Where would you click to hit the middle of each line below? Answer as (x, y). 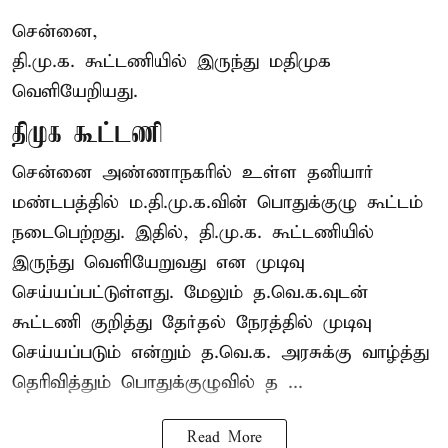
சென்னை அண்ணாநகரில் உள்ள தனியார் (193, 172)
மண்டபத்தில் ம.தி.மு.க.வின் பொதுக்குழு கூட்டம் (217, 202)
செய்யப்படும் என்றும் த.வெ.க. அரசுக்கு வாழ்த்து (220, 352)
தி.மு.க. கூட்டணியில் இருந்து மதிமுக (171, 61)
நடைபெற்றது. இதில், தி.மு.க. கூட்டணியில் (193, 232)
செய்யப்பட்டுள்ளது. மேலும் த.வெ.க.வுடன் (190, 292)
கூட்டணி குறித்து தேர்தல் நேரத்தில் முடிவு (191, 322)
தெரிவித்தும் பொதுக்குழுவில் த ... (157, 382)
